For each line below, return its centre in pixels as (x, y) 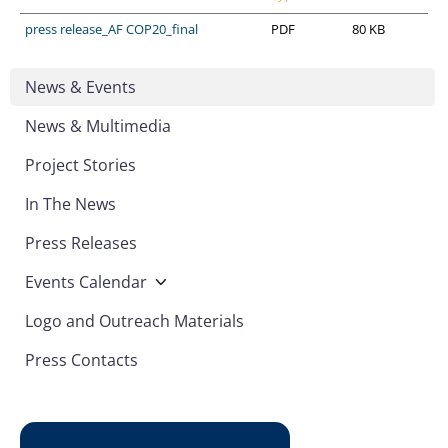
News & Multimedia (98, 125)
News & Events (80, 86)
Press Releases (81, 242)
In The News (70, 203)
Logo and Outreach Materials (134, 320)
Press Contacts (81, 359)
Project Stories (80, 164)
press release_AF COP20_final (111, 28)
